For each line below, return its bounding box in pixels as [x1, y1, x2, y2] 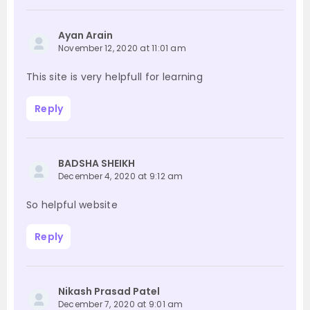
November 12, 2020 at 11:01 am [58, 42, 186, 55]
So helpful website [26, 198, 118, 212]
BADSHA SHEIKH [58, 156, 135, 171]
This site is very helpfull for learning [26, 70, 203, 84]
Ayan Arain [58, 28, 113, 43]
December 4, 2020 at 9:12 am [58, 170, 183, 183]
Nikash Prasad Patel [58, 284, 160, 299]
